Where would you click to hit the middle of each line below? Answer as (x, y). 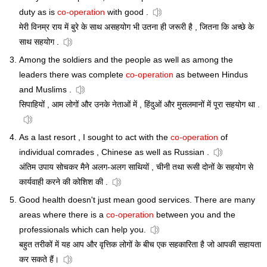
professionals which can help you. (83, 230)
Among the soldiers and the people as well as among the (126, 60)
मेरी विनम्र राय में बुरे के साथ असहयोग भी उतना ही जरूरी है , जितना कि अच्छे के (136, 27)
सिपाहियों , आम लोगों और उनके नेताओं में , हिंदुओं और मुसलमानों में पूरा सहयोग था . (139, 105)
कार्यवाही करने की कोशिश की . (63, 182)
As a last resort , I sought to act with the (95, 137)
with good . (127, 12)
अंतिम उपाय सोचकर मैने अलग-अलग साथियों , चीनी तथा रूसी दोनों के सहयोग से (136, 167)
